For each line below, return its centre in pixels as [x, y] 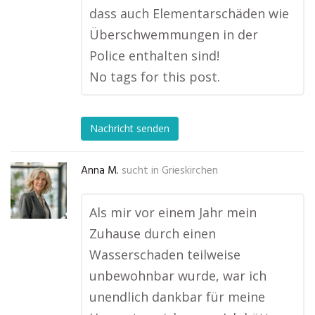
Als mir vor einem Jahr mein [173, 212]
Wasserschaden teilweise [165, 255]
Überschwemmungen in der [174, 34]
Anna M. [100, 171]
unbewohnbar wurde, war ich [178, 276]
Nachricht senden [130, 129]
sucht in [140, 171]
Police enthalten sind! [154, 56]
